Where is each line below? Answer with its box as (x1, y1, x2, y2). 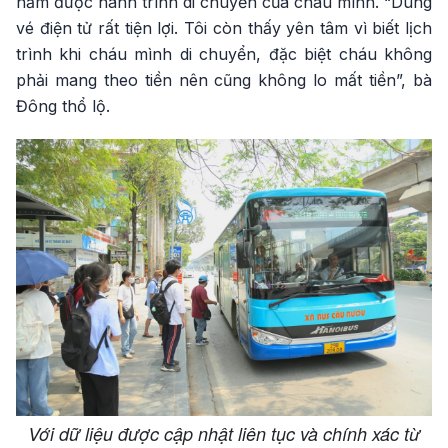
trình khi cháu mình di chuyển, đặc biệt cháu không (16, 43, 432, 64)
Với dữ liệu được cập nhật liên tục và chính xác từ (28, 420, 420, 446)
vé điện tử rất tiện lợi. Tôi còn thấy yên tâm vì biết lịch (16, 17, 432, 38)
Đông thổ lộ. (16, 95, 110, 116)
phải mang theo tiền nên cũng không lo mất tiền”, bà (16, 69, 432, 90)
